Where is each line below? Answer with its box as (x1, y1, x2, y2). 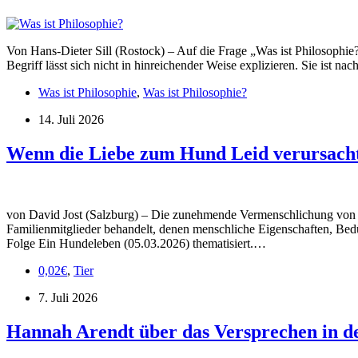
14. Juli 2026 (38, 113, 104, 127)
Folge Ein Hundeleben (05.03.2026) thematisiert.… (6, 237, 266, 251)
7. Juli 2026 (38, 291, 97, 305)
